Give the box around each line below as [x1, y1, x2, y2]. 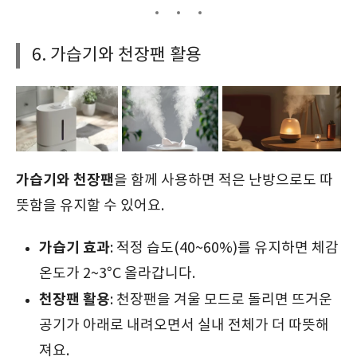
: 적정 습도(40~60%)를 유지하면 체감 [109, 239, 339, 257]
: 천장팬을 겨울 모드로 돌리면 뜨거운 [109, 291, 332, 308]
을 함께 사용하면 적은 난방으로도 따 [114, 171, 333, 189]
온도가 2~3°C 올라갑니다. [38, 265, 195, 282]
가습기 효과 [38, 238, 110, 257]
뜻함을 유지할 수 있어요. [16, 197, 164, 214]
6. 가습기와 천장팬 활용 [32, 45, 202, 65]
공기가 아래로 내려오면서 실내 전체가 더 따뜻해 [38, 316, 329, 334]
